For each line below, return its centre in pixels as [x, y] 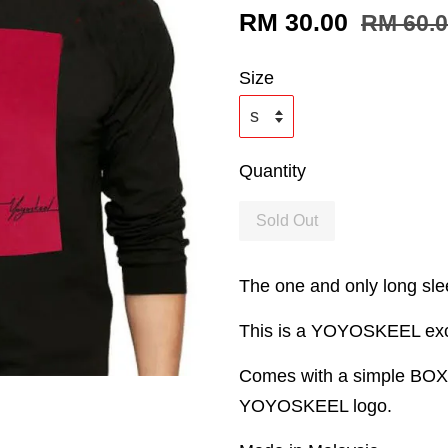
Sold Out [287, 220]
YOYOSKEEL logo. [315, 406]
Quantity [272, 171]
